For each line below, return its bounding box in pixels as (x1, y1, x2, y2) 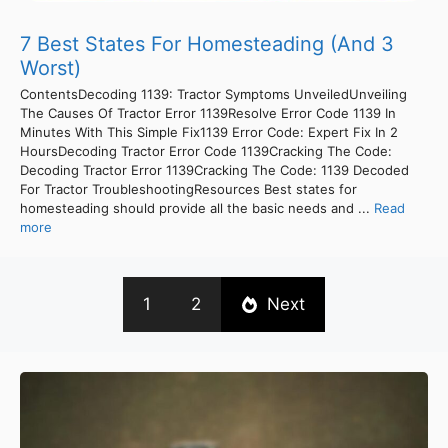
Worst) (20, 55, 81, 80)
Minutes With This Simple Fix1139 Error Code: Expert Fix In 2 (20, 123, 398, 140)
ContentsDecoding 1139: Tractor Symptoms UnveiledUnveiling (20, 85, 407, 102)
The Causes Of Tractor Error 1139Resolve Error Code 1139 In (20, 104, 396, 121)
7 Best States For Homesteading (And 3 (20, 31, 394, 56)
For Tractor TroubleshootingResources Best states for (20, 180, 357, 197)
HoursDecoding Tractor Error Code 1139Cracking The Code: (20, 142, 392, 159)
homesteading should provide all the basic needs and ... (20, 199, 374, 216)
